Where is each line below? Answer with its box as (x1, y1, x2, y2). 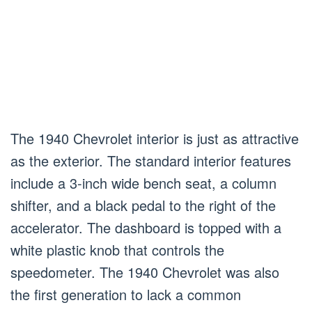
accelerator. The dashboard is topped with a (10, 217, 281, 237)
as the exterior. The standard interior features (10, 150, 291, 171)
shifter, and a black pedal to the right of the (10, 194, 276, 215)
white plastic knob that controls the (10, 239, 224, 260)
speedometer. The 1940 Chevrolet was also (10, 261, 279, 282)
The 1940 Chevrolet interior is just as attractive (10, 127, 299, 148)
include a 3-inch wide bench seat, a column (10, 172, 276, 193)
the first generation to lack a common (10, 283, 241, 304)
